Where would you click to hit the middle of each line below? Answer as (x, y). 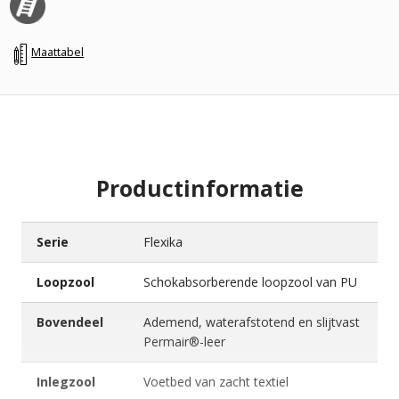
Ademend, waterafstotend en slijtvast (251, 322)
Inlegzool (65, 382)
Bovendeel (69, 322)
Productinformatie (199, 189)
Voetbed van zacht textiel (216, 382)
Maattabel (58, 52)
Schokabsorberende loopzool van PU (250, 282)
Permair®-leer (184, 342)
